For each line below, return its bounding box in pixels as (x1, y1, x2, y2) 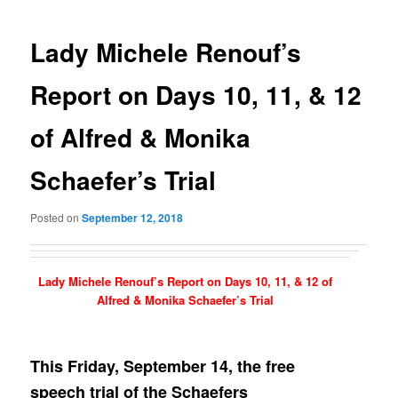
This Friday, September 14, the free (30, 354, 296, 378)
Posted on (30, 209, 83, 225)
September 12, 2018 (82, 209, 184, 226)
